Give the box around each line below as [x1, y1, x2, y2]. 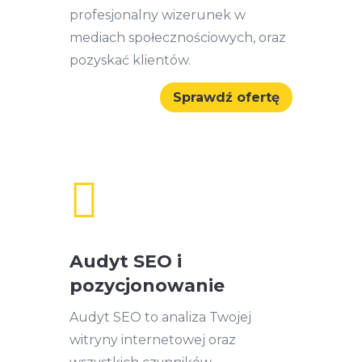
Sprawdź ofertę [173, 89, 280, 105]
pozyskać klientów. [69, 53, 191, 69]
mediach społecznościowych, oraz [69, 30, 286, 46]
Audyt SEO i [69, 250, 182, 272]
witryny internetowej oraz [69, 331, 236, 347]
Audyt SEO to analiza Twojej [69, 309, 251, 325]
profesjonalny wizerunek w [69, 7, 246, 23]
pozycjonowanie [69, 274, 225, 297]
